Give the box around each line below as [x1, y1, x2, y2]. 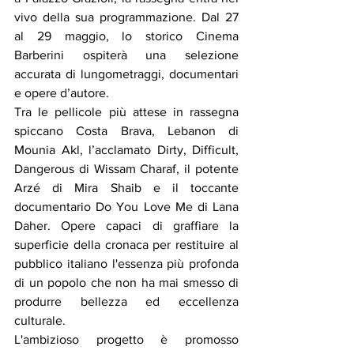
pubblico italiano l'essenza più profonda [14, 256, 239, 270]
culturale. [14, 313, 66, 327]
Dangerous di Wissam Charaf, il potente [14, 161, 239, 175]
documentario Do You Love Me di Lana [14, 199, 239, 213]
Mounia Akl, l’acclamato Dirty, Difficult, [14, 142, 239, 156]
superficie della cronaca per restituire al [14, 237, 239, 251]
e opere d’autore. [14, 85, 109, 100]
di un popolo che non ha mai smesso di [14, 275, 239, 289]
